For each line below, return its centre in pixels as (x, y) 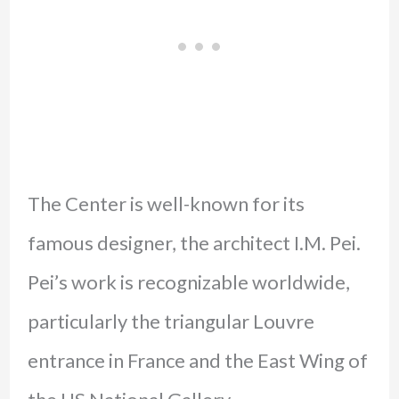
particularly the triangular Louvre (171, 322)
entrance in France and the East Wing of (197, 361)
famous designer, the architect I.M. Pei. (194, 243)
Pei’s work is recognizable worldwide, (188, 282)
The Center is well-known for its (166, 204)
